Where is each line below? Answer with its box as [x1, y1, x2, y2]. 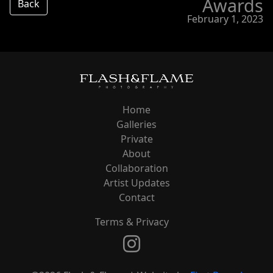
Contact [118, 191, 155, 205]
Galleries [116, 118, 157, 132]
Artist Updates [103, 176, 170, 190]
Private [120, 132, 153, 146]
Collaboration [105, 161, 168, 175]
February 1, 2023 [187, 12, 263, 26]
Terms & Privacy [94, 215, 169, 229]
